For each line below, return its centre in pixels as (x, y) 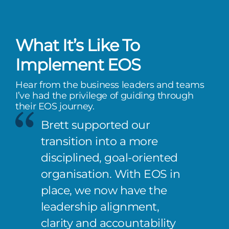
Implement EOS (78, 65)
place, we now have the (104, 190)
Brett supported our (96, 125)
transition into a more (99, 141)
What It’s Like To (77, 45)
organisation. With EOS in (110, 174)
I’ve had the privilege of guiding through (105, 95)
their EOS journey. (55, 106)
